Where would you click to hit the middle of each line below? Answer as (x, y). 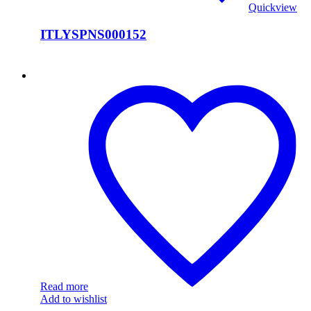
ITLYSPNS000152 (93, 34)
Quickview (273, 8)
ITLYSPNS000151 (82, 87)
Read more (64, 286)
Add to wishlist (74, 299)
